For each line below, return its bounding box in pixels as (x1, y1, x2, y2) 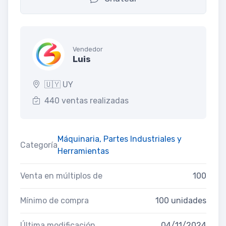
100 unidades (155, 195, 206, 205)
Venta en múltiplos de (20, 171, 102, 181)
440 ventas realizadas (44, 95, 129, 105)
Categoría (20, 140, 58, 150)
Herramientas (58, 146, 109, 156)
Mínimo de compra (20, 195, 89, 205)
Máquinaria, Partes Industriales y (58, 134, 182, 144)
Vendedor (73, 45, 103, 53)
